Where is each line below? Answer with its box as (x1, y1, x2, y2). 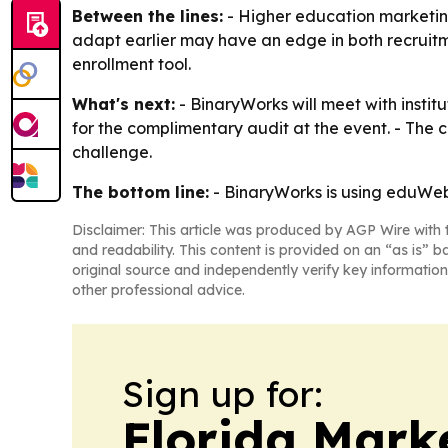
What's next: (72, 94, 175, 114)
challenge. (72, 142, 152, 162)
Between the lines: (72, 6, 223, 26)
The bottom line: (72, 182, 209, 202)
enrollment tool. (72, 54, 191, 74)
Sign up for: (122, 371, 323, 416)
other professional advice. (72, 281, 245, 299)
